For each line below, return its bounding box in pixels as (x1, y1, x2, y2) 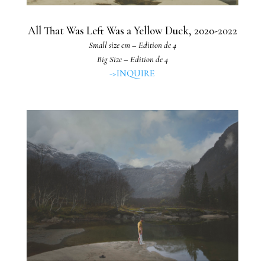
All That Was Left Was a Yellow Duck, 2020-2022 (27, 24, 237, 37)
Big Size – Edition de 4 (96, 53, 168, 64)
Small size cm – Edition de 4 (88, 39, 176, 50)
